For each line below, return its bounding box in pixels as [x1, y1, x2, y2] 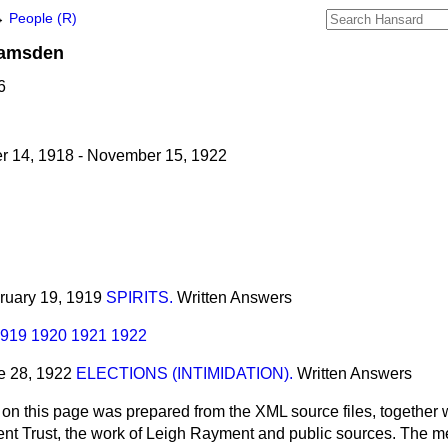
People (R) [9, 11, 77, 26]
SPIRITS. [106, 289, 173, 307]
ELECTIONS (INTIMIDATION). [76, 365, 293, 383]
